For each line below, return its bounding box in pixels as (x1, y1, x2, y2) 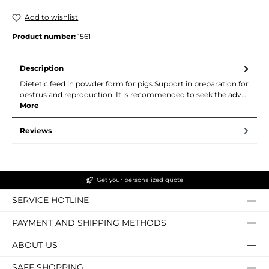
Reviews (20, 125, 52, 135)
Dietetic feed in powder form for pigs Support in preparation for (20, 79, 249, 89)
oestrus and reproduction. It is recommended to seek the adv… (20, 90, 246, 100)
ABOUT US (12, 239, 58, 250)
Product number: (12, 31, 77, 41)
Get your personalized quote (97, 176, 183, 184)
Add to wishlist (25, 13, 79, 22)
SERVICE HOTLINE (12, 195, 89, 206)
